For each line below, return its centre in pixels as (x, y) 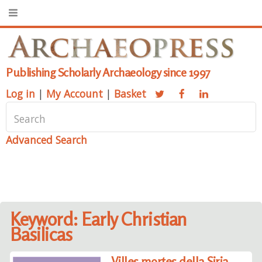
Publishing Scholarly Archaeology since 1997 (108, 73)
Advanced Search (46, 140)
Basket (130, 94)
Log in (20, 94)
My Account (75, 94)
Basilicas (41, 234)
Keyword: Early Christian (99, 219)
